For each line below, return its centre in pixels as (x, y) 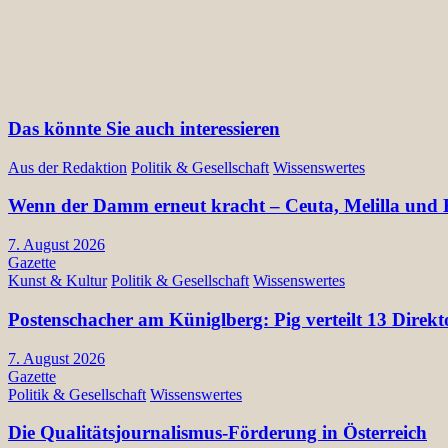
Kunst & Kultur (57, 281)
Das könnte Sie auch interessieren (144, 129)
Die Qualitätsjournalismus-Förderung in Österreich (217, 433)
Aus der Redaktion (67, 167)
